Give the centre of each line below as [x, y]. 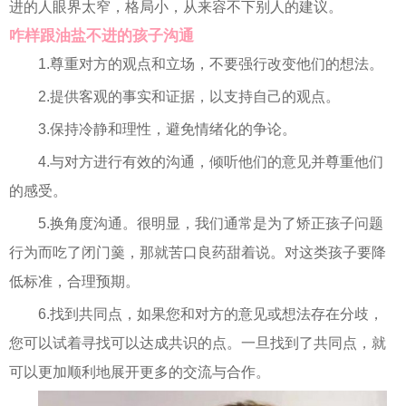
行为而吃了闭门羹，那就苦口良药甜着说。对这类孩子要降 [198, 252]
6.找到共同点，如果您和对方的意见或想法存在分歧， [211, 314]
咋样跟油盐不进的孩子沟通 [101, 36]
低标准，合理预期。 [74, 281]
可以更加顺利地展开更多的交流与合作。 [140, 372]
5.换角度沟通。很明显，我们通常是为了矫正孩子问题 [211, 223]
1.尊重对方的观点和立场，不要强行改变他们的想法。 [211, 64]
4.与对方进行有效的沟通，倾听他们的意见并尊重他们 [211, 162]
